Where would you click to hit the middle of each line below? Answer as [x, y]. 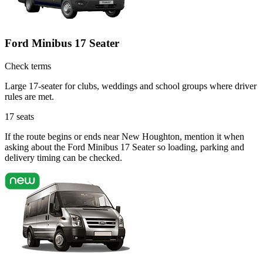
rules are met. [29, 96]
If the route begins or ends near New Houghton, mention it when [124, 136]
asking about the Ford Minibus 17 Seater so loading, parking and [124, 147]
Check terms [28, 66]
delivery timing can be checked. [63, 157]
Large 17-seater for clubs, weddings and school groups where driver [131, 86]
